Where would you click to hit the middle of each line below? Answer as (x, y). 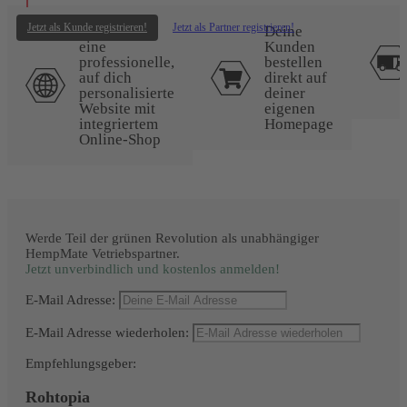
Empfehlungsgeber (79, 364)
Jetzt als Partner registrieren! (233, 27)
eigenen (290, 109)
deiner (285, 94)
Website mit (117, 109)
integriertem (119, 124)
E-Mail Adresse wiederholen (105, 333)
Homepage (299, 124)
